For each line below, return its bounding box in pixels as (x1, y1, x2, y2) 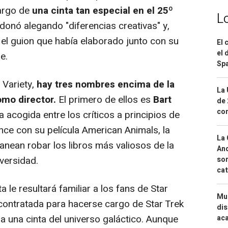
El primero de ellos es (56, 92, 153, 107)
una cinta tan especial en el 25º (32, 3, 173, 18)
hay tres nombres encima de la (37, 77, 175, 92)
